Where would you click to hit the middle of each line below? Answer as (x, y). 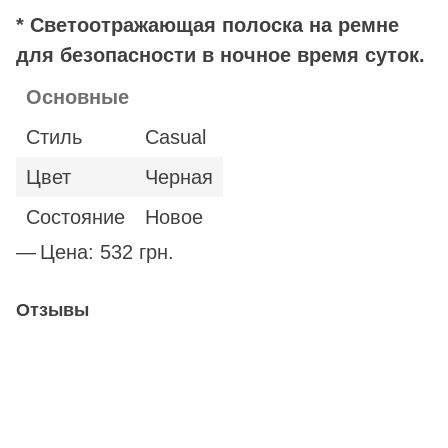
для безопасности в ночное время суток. (220, 55)
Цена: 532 (89, 252)
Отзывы (52, 310)
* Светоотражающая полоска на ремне (207, 25)
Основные (77, 97)
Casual (175, 137)
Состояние (75, 217)
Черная (179, 177)
